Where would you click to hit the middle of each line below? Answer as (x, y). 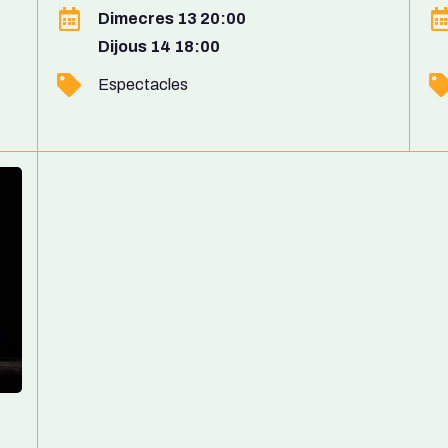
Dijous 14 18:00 (159, 47)
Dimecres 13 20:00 (172, 18)
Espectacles (143, 84)
